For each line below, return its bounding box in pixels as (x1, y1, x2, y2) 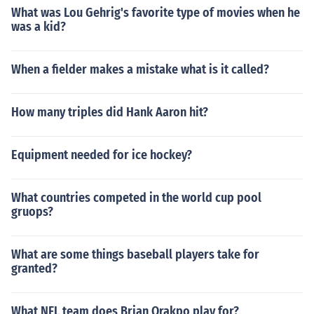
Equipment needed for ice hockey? (11, 147, 192, 163)
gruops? (11, 204, 53, 219)
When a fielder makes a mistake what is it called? (11, 62, 269, 77)
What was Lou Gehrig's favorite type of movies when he (11, 5, 300, 20)
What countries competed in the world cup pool (11, 190, 261, 205)
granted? (11, 261, 57, 276)
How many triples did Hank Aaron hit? (11, 104, 208, 120)
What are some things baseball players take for (11, 247, 259, 262)
